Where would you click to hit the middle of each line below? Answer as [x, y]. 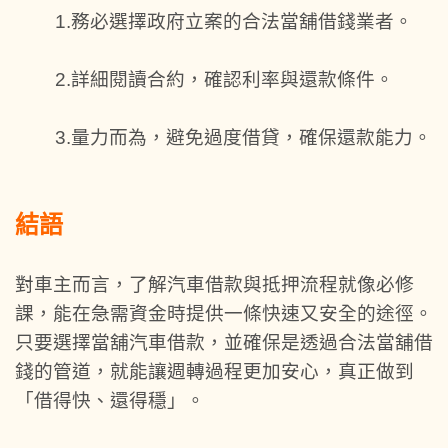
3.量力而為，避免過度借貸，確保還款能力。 [243, 137]
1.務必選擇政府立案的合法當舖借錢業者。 [234, 21]
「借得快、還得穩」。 [110, 400]
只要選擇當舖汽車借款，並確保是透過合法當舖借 [224, 342]
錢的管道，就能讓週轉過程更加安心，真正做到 [214, 371]
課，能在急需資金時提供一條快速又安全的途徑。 [224, 313]
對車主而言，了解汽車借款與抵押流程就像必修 [214, 284]
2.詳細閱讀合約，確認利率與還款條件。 [224, 79]
